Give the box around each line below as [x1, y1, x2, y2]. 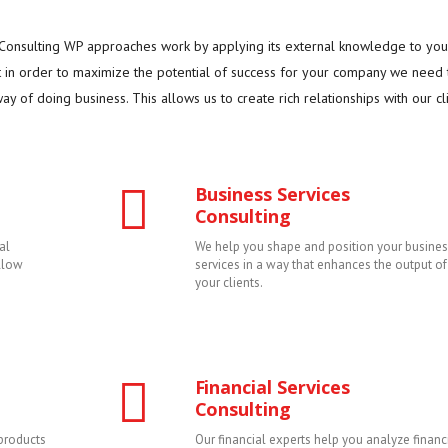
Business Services [194, 182, 350, 207]
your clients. [194, 274, 263, 292]
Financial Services [194, 375, 350, 400]
